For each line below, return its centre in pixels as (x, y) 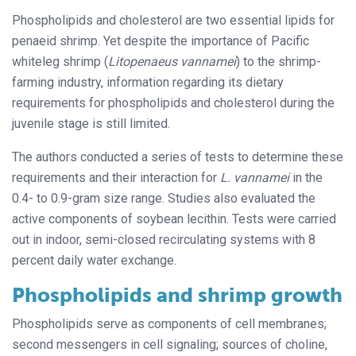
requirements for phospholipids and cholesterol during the (173, 103)
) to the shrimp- (279, 61)
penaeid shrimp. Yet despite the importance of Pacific (161, 41)
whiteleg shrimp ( (60, 61)
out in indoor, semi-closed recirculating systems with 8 (164, 239)
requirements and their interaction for (116, 177)
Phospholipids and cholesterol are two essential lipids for (173, 20)
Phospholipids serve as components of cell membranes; (169, 323)
